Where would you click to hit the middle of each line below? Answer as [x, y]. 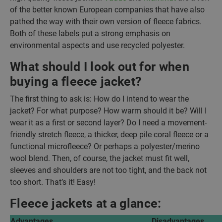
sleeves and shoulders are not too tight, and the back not [108, 170]
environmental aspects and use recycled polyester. [97, 45]
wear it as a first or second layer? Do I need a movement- [108, 123]
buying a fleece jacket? [76, 82]
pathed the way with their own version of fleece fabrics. [106, 22]
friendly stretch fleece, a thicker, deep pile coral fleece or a [109, 135]
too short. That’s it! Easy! [53, 182]
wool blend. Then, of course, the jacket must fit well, [100, 158]
